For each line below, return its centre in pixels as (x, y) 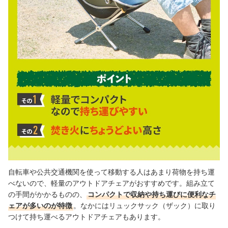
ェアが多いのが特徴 (40, 205)
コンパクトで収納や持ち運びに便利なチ (152, 194)
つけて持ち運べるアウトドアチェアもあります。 (87, 216)
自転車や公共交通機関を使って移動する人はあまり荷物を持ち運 (111, 172)
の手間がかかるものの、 (47, 194)
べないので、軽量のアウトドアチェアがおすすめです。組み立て (111, 183)
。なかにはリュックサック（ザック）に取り (145, 205)
